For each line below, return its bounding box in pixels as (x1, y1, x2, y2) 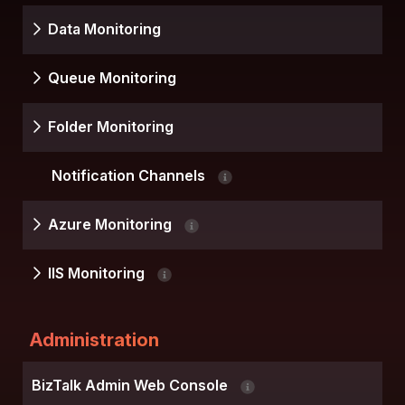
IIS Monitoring (48, 264, 148, 283)
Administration (30, 329, 159, 352)
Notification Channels (52, 166, 209, 185)
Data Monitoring (48, 20, 161, 39)
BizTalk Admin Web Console (32, 376, 231, 395)
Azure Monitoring (48, 215, 175, 234)
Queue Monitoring (48, 69, 176, 88)
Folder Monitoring (48, 118, 174, 137)
